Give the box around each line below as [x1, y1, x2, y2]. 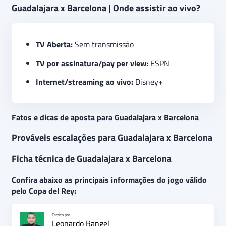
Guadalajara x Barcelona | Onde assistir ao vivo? [12, 1, 200, 15]
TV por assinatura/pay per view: [36, 57, 150, 70]
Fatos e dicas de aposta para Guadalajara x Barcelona [12, 111, 199, 124]
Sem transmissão [73, 38, 134, 51]
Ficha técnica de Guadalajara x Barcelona [12, 152, 172, 166]
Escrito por [52, 212, 70, 218]
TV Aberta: [36, 38, 73, 51]
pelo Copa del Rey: [12, 185, 76, 197]
